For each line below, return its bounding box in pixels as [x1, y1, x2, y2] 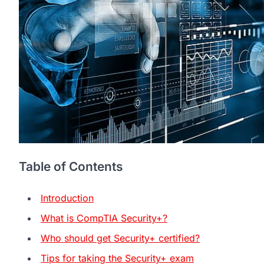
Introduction [41, 192, 94, 204]
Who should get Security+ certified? [41, 232, 200, 244]
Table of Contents [19, 159, 123, 174]
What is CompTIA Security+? [41, 212, 167, 224]
